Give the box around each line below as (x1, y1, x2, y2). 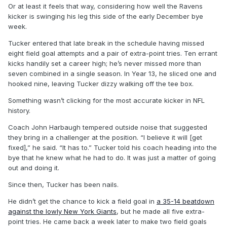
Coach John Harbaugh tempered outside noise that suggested (8, 123, 207, 132)
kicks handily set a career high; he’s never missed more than (8, 59, 201, 68)
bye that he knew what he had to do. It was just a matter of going (8, 154, 216, 162)
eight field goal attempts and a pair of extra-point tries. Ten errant (8, 49, 217, 58)
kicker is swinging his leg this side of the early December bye (8, 12, 203, 21)
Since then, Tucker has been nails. (8, 180, 119, 189)
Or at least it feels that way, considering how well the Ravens (8, 2, 203, 11)
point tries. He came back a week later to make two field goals (8, 217, 207, 226)
